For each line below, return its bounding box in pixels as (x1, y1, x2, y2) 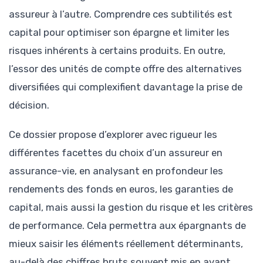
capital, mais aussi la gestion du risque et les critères (9, 201, 253, 214)
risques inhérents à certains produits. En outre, (9, 44, 225, 56)
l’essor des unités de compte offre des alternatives (9, 62, 242, 75)
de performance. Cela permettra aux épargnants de (9, 220, 246, 232)
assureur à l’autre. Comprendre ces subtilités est (9, 8, 232, 20)
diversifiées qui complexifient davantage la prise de (9, 80, 242, 93)
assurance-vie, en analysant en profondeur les (9, 165, 223, 177)
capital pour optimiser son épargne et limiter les (9, 26, 230, 38)
